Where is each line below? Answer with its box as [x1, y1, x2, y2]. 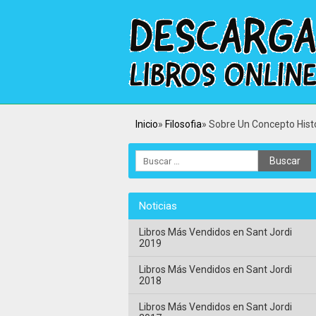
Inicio [135, 119, 158, 130]
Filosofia [165, 119, 202, 130]
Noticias [139, 200, 177, 212]
